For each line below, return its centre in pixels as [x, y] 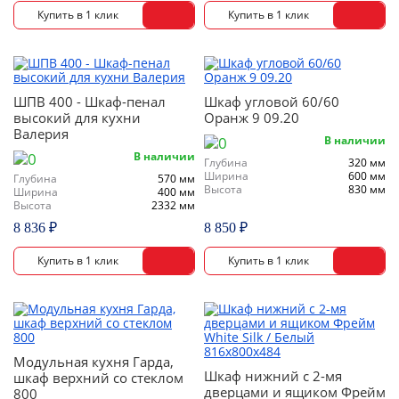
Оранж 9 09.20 [252, 118]
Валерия [41, 134]
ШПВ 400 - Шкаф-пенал [90, 102]
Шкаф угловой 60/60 [272, 102]
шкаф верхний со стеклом [98, 378]
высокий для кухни [77, 118]
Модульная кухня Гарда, [94, 362]
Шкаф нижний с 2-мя [273, 376]
